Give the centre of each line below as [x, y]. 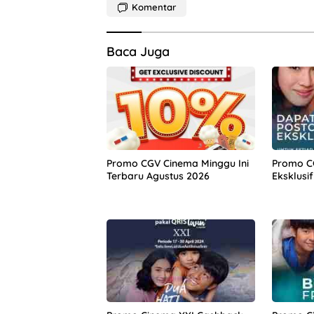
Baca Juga [138, 52]
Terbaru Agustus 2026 [158, 176]
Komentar [154, 7]
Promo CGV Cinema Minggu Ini [178, 163]
